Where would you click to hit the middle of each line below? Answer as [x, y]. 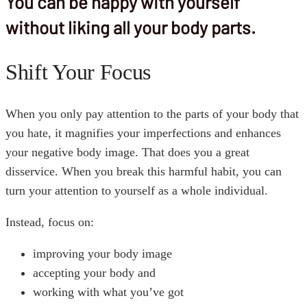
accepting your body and [94, 273]
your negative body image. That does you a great [127, 152]
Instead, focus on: [50, 222]
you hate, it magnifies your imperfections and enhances [143, 133]
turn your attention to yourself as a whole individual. [137, 191]
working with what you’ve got [108, 292]
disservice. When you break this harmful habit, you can [144, 172]
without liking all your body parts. [131, 27]
